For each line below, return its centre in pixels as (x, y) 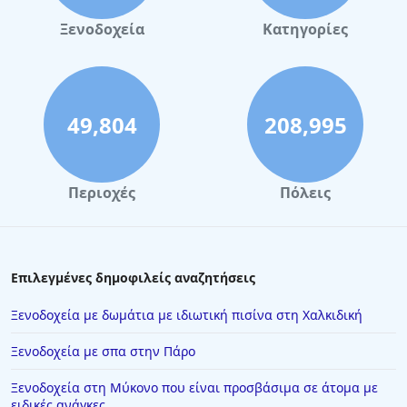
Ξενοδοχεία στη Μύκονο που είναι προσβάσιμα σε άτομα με (194, 387)
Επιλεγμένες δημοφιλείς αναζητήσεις (133, 278)
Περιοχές (102, 193)
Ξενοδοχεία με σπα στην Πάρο (103, 351)
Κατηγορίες (305, 29)
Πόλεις (305, 193)
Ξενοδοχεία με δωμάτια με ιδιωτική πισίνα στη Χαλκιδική (187, 315)
